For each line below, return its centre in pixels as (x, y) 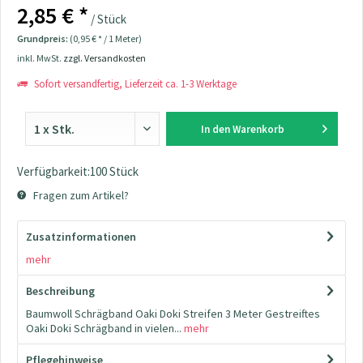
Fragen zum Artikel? (80, 195)
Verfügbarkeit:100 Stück (78, 171)
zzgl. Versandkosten (105, 58)
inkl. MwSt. (40, 58)
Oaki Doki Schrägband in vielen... (104, 328)
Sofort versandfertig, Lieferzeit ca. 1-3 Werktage (134, 84)
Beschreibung (60, 291)
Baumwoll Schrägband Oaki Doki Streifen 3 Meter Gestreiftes (173, 314)
